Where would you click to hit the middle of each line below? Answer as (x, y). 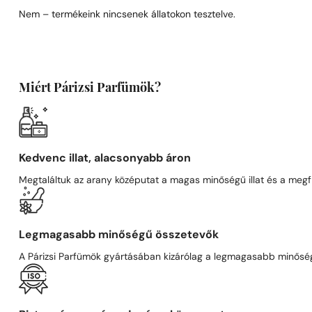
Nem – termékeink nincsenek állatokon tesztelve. (127, 15)
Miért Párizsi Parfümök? (90, 88)
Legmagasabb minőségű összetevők (119, 235)
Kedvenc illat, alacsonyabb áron (105, 158)
